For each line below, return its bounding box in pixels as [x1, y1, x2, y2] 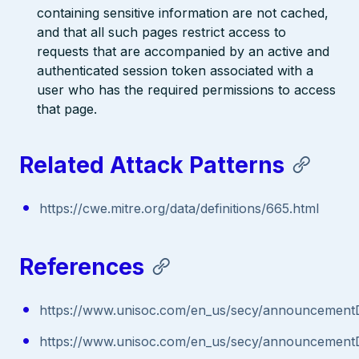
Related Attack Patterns [19, 151, 284, 179]
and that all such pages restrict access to [37, 23, 287, 40]
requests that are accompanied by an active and [37, 42, 330, 59]
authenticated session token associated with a [37, 62, 314, 79]
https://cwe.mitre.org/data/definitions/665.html [38, 200, 319, 217]
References [19, 252, 144, 280]
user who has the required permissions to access [37, 81, 337, 98]
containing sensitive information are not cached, [37, 4, 329, 21]
